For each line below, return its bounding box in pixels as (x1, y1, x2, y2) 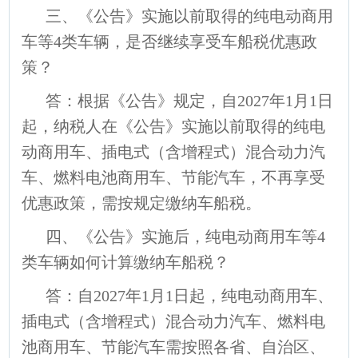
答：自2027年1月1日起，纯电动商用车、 (46, 286, 334, 304)
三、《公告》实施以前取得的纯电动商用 (46, 6, 334, 25)
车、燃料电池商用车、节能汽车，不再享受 (22, 168, 326, 186)
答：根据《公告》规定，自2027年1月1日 (46, 91, 334, 109)
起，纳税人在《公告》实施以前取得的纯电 (22, 117, 326, 135)
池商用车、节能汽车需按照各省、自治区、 (22, 337, 326, 356)
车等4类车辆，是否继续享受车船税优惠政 (22, 32, 318, 50)
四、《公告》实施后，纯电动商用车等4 (46, 227, 326, 245)
